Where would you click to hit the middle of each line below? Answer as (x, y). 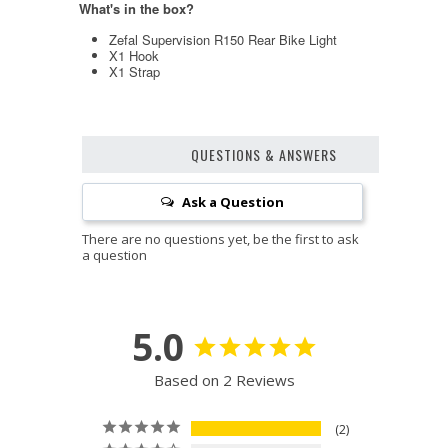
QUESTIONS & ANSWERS (264, 154)
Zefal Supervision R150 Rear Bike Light (223, 39)
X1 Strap (134, 71)
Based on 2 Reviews (224, 379)
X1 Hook (134, 55)
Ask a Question (233, 201)
